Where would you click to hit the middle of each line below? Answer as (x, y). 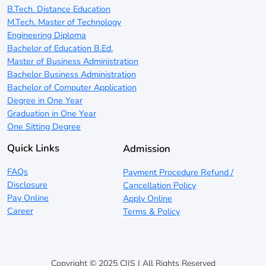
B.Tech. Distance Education (59, 9)
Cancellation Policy (160, 185)
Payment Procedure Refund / (178, 172)
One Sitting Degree (44, 126)
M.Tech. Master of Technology (64, 22)
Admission (147, 148)
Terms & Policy (152, 211)
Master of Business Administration (73, 61)
